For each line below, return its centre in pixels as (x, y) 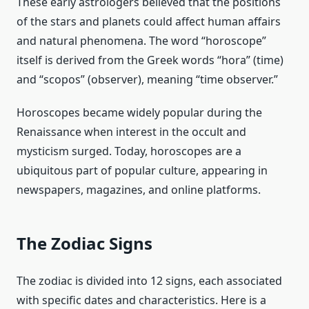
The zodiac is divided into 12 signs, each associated (149, 280)
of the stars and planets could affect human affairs (149, 21)
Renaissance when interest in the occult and (131, 131)
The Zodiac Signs (84, 243)
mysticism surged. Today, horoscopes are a (129, 151)
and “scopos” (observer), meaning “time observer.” (147, 79)
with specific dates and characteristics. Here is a (141, 300)
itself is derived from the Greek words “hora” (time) (150, 60)
